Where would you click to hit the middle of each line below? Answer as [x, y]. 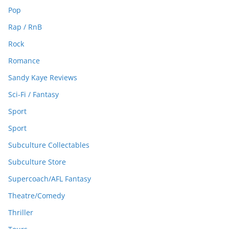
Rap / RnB [25, 27]
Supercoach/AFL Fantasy [50, 179]
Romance [24, 61]
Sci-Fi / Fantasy [33, 95]
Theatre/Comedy [37, 196]
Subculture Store [37, 162]
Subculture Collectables [49, 145]
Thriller [21, 213]
